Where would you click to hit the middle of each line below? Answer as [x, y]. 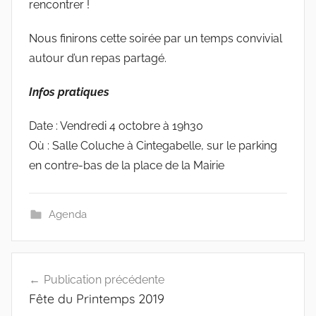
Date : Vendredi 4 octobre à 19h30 [116, 126]
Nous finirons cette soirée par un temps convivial [156, 38]
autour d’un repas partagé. [98, 58]
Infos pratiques [69, 92]
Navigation [59, 264]
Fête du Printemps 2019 [97, 298]
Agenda [67, 214]
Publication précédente [104, 279]
